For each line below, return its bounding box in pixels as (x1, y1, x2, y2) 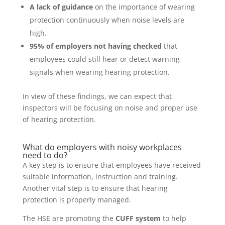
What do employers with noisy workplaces (22, 141, 182, 153)
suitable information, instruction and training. (22, 171, 178, 181)
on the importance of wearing (94, 2, 195, 12)
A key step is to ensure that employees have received (22, 160, 201, 170)
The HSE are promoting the (22, 213, 116, 223)
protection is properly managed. (22, 194, 131, 204)
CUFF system (115, 213, 161, 223)
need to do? (22, 149, 69, 161)
